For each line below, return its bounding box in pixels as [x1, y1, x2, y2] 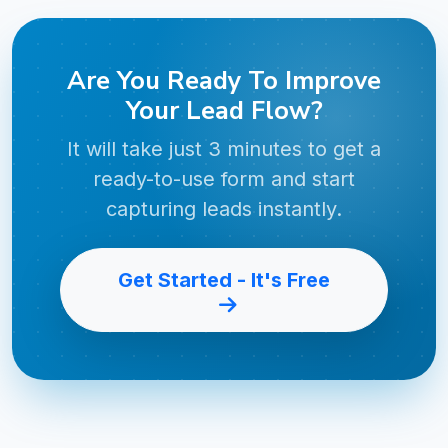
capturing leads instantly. [106, 196, 342, 221]
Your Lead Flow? [125, 92, 323, 128]
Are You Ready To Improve [67, 62, 381, 98]
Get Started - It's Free [118, 267, 330, 292]
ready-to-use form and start [93, 166, 355, 191]
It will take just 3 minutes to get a [67, 136, 381, 161]
